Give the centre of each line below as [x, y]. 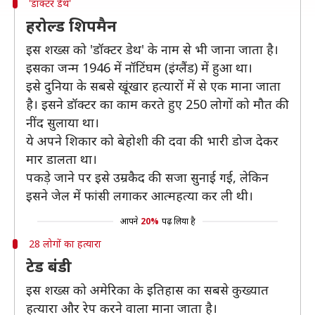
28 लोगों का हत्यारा [65, 244]
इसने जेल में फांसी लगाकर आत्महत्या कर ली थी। [140, 195]
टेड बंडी [49, 266]
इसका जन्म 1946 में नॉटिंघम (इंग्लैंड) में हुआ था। [139, 67]
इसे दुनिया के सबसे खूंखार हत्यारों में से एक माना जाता [153, 86]
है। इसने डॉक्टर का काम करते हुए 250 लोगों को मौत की [157, 104]
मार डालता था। [62, 159]
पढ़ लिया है [178, 221]
